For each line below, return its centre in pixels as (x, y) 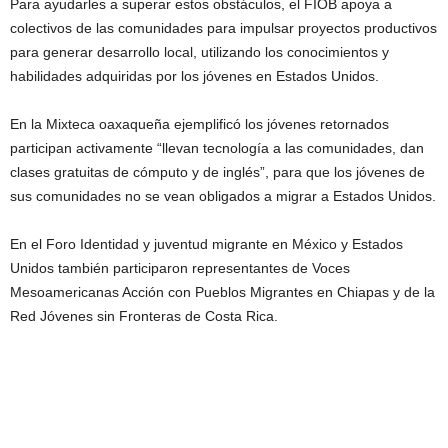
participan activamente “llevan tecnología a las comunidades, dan (217, 147)
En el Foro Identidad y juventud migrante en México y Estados (206, 243)
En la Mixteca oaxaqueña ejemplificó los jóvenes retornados (199, 123)
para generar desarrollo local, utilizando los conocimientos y (199, 51)
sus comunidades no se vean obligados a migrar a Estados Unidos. (223, 195)
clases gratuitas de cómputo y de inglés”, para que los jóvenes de (217, 171)
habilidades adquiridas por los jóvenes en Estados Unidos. (194, 75)
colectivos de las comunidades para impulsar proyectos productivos (223, 27)
